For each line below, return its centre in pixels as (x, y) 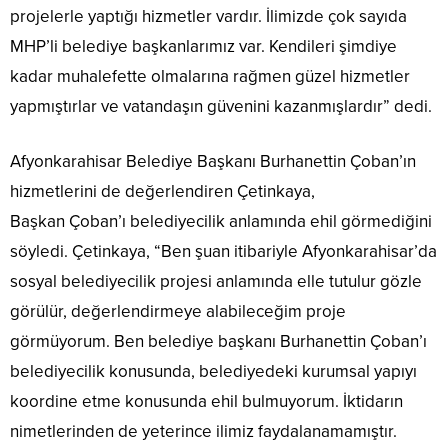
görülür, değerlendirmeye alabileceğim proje (178, 312)
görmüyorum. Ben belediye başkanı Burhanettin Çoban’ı (218, 342)
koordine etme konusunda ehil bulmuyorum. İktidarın (206, 402)
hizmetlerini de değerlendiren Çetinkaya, (162, 192)
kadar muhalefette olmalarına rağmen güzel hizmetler (210, 77)
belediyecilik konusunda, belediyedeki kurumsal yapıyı (213, 372)
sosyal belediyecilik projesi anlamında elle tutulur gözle (216, 282)
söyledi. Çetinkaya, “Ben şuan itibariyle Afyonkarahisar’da (223, 252)
